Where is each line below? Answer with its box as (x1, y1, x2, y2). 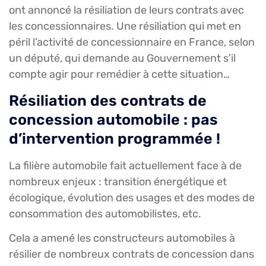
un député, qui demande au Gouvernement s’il (9, 52, 236, 65)
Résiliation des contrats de (9, 91, 207, 109)
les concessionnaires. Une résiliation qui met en (9, 20, 241, 33)
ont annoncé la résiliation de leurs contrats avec (9, 4, 244, 17)
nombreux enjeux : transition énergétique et (9, 175, 227, 188)
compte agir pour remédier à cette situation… (9, 68, 230, 81)
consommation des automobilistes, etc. (9, 207, 201, 220)
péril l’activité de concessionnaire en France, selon (9, 36, 255, 49)
